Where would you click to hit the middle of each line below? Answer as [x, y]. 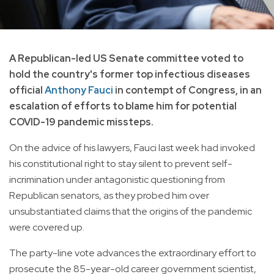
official [27, 91]
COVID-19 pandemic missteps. [81, 122]
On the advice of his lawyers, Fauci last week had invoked [132, 148]
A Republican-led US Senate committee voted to [126, 59]
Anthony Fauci [79, 91]
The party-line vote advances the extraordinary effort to [133, 253]
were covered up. [47, 228]
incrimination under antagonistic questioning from [117, 180]
